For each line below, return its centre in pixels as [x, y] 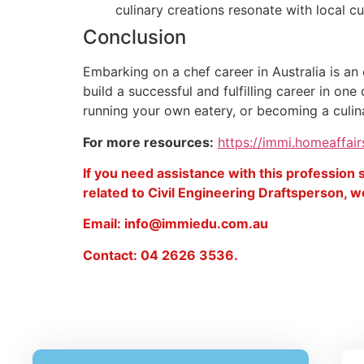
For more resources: [148, 142]
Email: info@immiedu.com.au [175, 224]
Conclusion [134, 37]
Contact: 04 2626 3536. [160, 255]
